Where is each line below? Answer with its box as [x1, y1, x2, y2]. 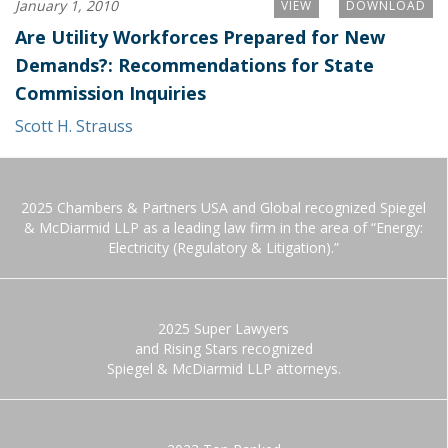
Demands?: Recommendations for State [15, 53, 374, 77]
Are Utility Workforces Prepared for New [15, 25, 385, 49]
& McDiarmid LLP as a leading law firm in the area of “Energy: [24, 218, 423, 237]
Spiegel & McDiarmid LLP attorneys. [106, 359, 341, 378]
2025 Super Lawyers [158, 319, 289, 338]
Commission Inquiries [15, 81, 206, 105]
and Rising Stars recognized [134, 339, 313, 358]
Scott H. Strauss [15, 115, 133, 137]
